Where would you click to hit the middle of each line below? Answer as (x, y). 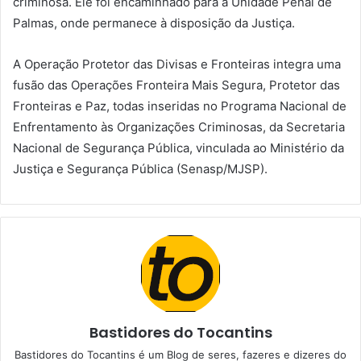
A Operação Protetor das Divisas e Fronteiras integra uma (177, 64)
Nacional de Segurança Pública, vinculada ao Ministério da (178, 147)
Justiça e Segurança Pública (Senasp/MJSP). (140, 168)
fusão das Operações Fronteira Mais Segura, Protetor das (176, 85)
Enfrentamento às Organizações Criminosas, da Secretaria (179, 127)
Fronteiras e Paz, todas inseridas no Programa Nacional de (180, 106)
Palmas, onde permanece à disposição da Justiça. (154, 23)
